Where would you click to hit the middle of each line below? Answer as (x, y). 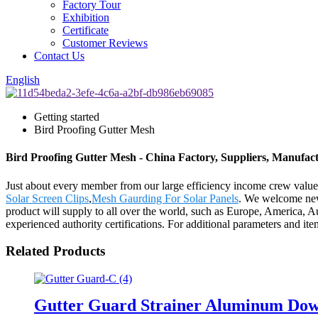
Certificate (86, 30)
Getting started (67, 117)
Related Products (55, 251)
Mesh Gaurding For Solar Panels (165, 198)
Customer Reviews (105, 43)
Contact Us (59, 56)
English (23, 80)
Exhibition (86, 17)
